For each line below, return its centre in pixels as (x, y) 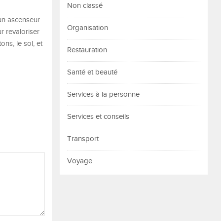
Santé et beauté (92, 72)
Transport (83, 139)
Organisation (88, 28)
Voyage (80, 161)
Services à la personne (103, 94)
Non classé (85, 6)
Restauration (87, 50)
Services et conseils (98, 117)
